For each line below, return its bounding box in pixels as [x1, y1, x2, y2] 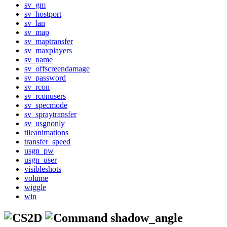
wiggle [24, 183, 46, 192]
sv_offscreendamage [24, 64, 90, 73]
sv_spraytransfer [24, 110, 77, 119]
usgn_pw [24, 146, 54, 156]
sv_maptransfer [24, 37, 73, 46]
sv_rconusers [24, 92, 66, 101]
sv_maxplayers [24, 46, 72, 55]
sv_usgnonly [24, 119, 65, 128]
